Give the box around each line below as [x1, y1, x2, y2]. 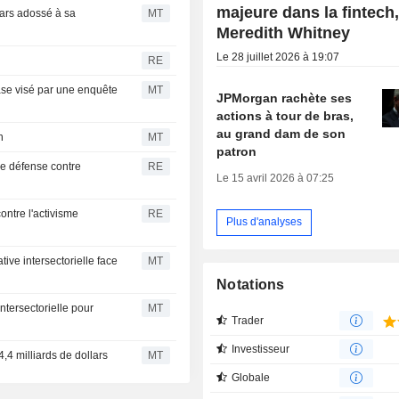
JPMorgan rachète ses [216, 90, 353, 105]
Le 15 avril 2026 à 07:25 [216, 171, 335, 184]
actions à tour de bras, [216, 108, 354, 123]
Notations [216, 276, 285, 292]
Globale [232, 370, 271, 384]
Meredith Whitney [216, 23, 351, 42]
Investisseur [232, 342, 290, 355]
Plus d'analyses [226, 216, 303, 229]
